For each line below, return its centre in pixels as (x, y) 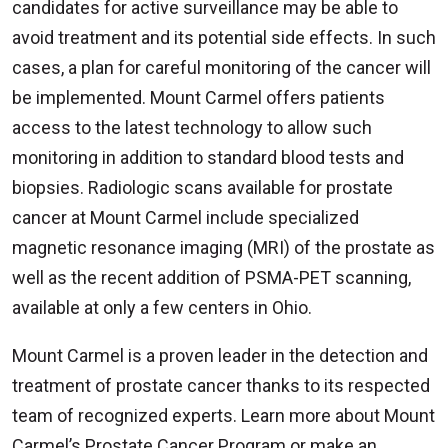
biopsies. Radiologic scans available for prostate (202, 187)
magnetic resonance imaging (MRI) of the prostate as (223, 247)
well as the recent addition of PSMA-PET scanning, (211, 277)
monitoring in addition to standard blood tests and (208, 157)
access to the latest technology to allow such (192, 127)
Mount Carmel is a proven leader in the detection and (220, 355)
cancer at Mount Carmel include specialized (185, 217)
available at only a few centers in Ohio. (162, 307)
